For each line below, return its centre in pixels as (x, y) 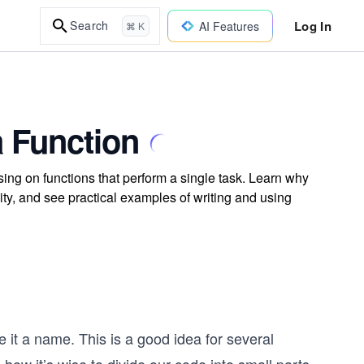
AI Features (229, 26)
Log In (312, 26)
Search (89, 25)
